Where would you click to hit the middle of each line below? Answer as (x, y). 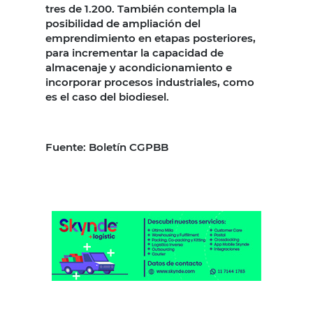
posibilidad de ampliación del (123, 23)
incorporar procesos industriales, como (150, 82)
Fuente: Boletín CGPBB (107, 147)
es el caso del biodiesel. (107, 96)
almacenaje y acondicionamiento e (139, 67)
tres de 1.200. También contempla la (141, 8)
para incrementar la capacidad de (134, 52)
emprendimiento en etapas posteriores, (151, 38)
